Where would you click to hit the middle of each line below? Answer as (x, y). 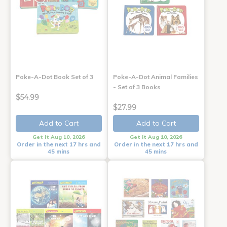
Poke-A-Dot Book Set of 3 (54, 77)
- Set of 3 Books (137, 87)
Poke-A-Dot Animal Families (155, 77)
